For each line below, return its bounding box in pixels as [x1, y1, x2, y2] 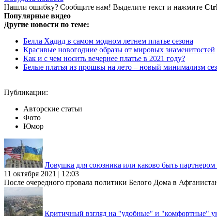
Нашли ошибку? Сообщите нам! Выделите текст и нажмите [4, 2, 204, 11]
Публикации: [4, 88, 48, 96]
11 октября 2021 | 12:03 [4, 169, 79, 178]
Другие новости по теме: [4, 20, 89, 29]
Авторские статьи [23, 104, 82, 113]
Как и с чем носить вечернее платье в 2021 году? [23, 54, 185, 62]
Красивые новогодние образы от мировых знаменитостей [23, 45, 215, 54]
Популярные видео [4, 11, 71, 20]
